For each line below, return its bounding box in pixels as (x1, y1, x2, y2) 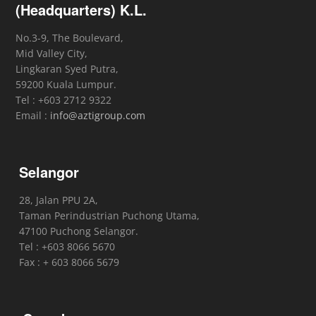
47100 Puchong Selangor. (19, 224, 139, 238)
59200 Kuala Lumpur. (16, 78, 117, 92)
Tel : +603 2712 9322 (16, 93, 112, 107)
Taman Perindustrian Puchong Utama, (19, 209, 200, 223)
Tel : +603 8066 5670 (19, 240, 116, 254)
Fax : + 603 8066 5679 (19, 255, 120, 269)
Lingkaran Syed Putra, (16, 62, 119, 76)
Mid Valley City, (16, 47, 88, 61)
